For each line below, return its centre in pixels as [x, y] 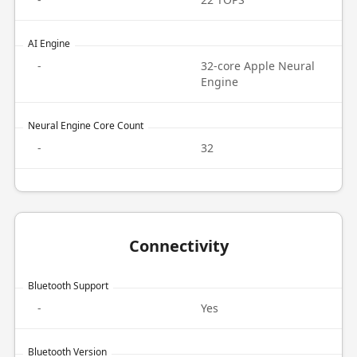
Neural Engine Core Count [85, 126]
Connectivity [178, 246]
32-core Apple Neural [258, 66]
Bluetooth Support [68, 286]
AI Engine [49, 43]
